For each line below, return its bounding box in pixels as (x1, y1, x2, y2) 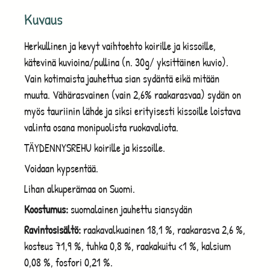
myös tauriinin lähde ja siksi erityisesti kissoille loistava (24, 103, 240, 119)
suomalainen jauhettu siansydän (68, 201, 192, 217)
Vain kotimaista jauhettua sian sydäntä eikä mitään (24, 71, 219, 86)
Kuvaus (24, 8, 63, 30)
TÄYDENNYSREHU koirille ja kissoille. (24, 140, 165, 155)
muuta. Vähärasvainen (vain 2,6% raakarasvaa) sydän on (24, 87, 241, 102)
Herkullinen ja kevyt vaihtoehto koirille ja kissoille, (24, 38, 216, 54)
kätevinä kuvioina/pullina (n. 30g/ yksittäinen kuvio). (24, 54, 228, 70)
